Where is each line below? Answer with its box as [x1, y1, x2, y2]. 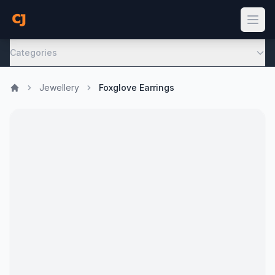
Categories [10, 47, 57, 58]
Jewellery [39, 82, 79, 93]
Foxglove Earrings [99, 82, 174, 93]
